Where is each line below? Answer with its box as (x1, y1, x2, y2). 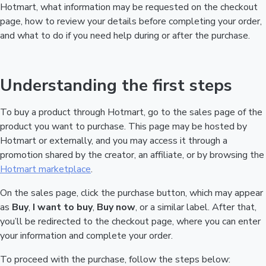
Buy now (97, 201, 135, 214)
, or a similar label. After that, (135, 201, 256, 214)
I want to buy (33, 201, 93, 214)
